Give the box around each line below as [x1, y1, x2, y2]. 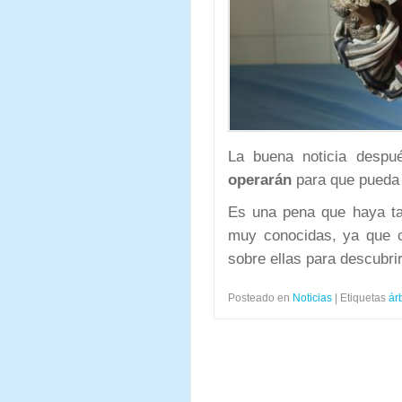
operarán [228, 170, 292, 188]
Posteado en [228, 291, 290, 304]
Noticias [293, 291, 332, 304]
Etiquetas [340, 291, 386, 304]
